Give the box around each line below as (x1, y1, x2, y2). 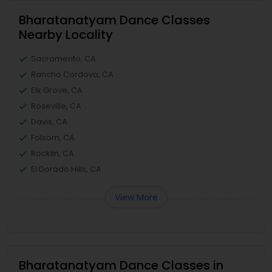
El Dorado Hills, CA (31, 163, 101, 175)
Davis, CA (31, 116, 67, 127)
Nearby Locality (19, 26, 113, 43)
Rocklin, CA (31, 148, 74, 159)
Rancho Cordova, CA (31, 69, 114, 80)
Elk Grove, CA (31, 84, 83, 96)
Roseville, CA (31, 100, 81, 112)
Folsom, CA (31, 132, 75, 143)
